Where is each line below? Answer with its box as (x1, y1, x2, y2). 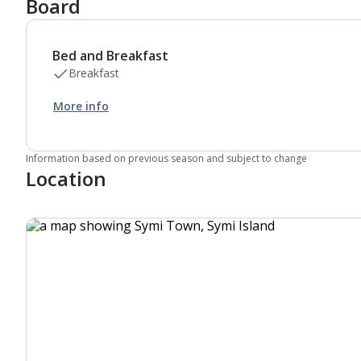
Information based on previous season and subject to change (26, 151, 307, 165)
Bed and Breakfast (52, 47, 168, 64)
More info (53, 98, 109, 114)
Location (26, 165, 106, 192)
